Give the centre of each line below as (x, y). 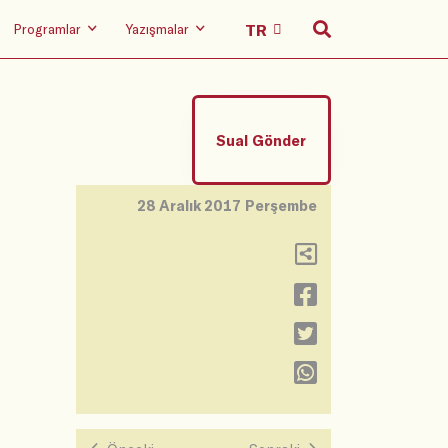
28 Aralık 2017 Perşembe (226, 206)
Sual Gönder (261, 140)
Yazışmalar (158, 28)
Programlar (47, 28)
